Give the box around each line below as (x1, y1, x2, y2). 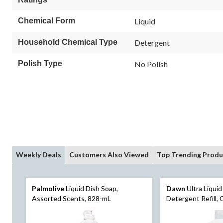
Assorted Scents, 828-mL (32, 194, 111, 203)
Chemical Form (18, 16, 75, 25)
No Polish (134, 59, 168, 69)
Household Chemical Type (18, 38, 117, 47)
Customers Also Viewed (69, 150, 149, 159)
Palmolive (32, 184, 64, 193)
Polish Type (18, 59, 62, 68)
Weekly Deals (16, 150, 61, 159)
